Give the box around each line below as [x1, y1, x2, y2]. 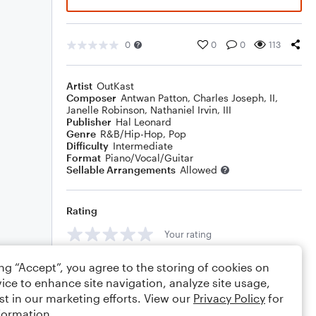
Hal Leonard [116, 116, 171, 128]
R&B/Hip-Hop [100, 128, 163, 140]
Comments [66, 260, 119, 272]
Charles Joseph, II [193, 92, 275, 104]
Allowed [180, 164, 217, 176]
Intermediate [113, 140, 173, 152]
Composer [66, 92, 116, 104]
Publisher [66, 116, 111, 128]
